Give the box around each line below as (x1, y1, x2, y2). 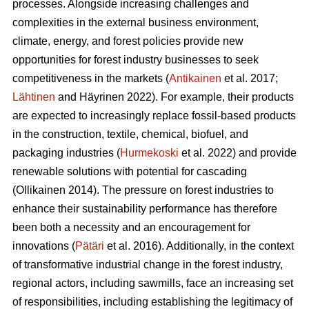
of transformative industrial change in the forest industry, (12, 259, 283, 271)
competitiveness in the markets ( (12, 72, 169, 85)
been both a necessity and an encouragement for (12, 221, 250, 234)
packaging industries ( (12, 147, 120, 159)
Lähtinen (12, 91, 55, 103)
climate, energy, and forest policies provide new (12, 35, 243, 48)
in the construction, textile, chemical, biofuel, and (12, 128, 248, 141)
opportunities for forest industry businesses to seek (12, 54, 259, 66)
